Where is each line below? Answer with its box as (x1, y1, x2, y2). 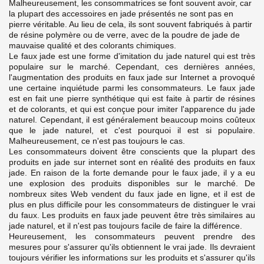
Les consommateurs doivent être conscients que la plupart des (9, 146, 255, 156)
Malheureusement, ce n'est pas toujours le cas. (9, 136, 185, 146)
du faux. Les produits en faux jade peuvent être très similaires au (9, 210, 255, 220)
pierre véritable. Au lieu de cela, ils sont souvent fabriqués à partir (9, 19, 252, 29)
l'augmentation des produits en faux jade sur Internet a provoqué (9, 72, 255, 82)
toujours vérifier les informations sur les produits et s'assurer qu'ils (9, 252, 255, 262)
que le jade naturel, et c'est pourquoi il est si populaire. (9, 125, 255, 135)
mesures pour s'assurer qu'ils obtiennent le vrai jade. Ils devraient (9, 242, 255, 252)
